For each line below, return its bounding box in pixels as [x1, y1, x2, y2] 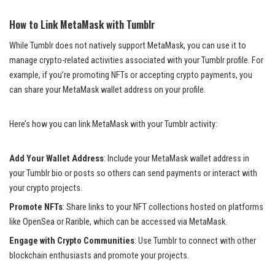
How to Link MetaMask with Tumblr [9, 16, 155, 32]
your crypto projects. [9, 182, 82, 193]
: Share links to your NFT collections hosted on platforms [63, 201, 263, 212]
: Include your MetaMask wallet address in [104, 153, 249, 164]
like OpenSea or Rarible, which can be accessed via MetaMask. [9, 216, 227, 227]
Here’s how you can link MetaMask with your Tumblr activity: [9, 118, 217, 130]
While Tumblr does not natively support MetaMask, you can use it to [9, 40, 246, 51]
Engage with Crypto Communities [9, 235, 134, 246]
